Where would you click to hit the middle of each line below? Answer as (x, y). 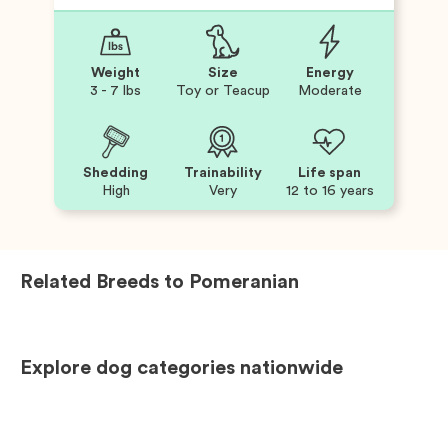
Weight (116, 72)
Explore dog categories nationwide (181, 367)
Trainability (222, 172)
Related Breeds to (104, 281)
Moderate (329, 90)
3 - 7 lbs (116, 90)
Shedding (116, 172)
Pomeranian (244, 281)
